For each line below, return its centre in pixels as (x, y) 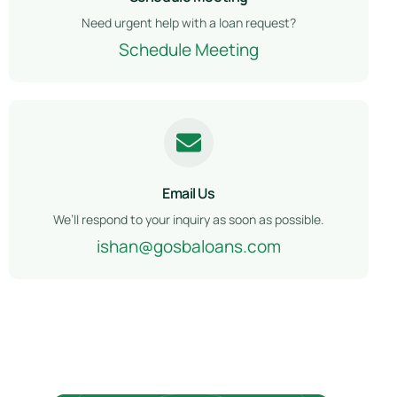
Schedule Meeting (188, 49)
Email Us (189, 193)
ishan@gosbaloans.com (188, 246)
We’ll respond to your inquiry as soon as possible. (188, 219)
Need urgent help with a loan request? (188, 22)
